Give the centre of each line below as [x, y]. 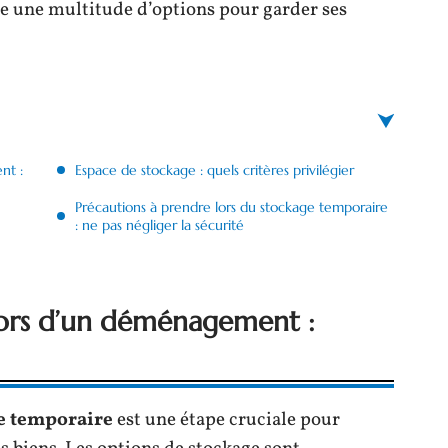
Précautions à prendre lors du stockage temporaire [231, 207]
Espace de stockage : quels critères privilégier [214, 170]
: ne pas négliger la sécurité [159, 225]
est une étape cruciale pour [226, 419]
